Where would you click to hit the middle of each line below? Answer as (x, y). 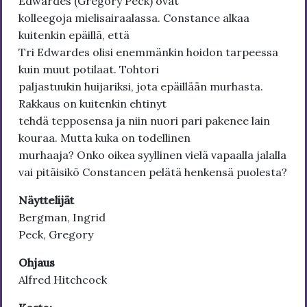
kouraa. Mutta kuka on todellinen (105, 138)
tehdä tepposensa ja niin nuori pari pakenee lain (144, 121)
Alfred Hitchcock (63, 280)
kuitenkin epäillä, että (74, 35)
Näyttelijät (46, 200)
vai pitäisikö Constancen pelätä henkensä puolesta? (153, 172)
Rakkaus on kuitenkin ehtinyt (93, 103)
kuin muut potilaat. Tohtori (89, 69)
